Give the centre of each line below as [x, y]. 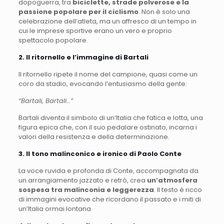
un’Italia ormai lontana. [55, 208]
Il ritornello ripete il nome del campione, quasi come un [108, 74]
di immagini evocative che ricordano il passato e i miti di [109, 199]
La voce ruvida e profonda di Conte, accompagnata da [108, 170]
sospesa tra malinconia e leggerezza [86, 189]
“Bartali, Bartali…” [45, 100]
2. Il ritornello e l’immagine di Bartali [83, 57]
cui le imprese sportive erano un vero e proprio [95, 30]
